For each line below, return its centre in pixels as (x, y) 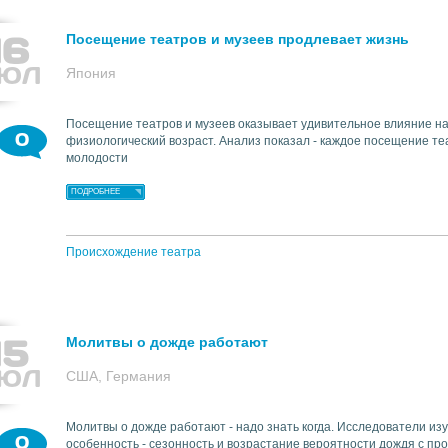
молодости (97, 158)
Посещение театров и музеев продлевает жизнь (237, 39)
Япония (91, 73)
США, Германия (118, 376)
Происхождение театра (133, 252)
